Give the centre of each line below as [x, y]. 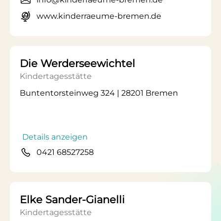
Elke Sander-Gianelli [72, 200]
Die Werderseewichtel [77, 63]
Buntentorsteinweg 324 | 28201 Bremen [99, 93]
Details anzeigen [55, 137]
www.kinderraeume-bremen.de [99, 16]
